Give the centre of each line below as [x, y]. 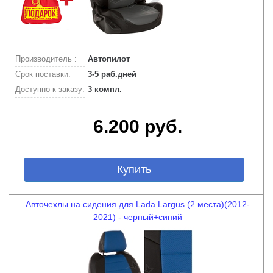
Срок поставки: [43, 74]
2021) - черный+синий [138, 217]
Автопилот [108, 59]
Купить [134, 169]
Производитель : [46, 59]
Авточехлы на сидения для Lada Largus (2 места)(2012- [138, 204]
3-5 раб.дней [111, 74]
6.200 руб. [138, 126]
